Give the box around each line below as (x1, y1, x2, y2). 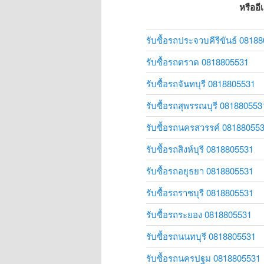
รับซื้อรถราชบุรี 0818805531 (146, 186, 253, 199)
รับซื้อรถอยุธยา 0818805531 (146, 164, 253, 177)
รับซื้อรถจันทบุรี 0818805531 (146, 77, 255, 90)
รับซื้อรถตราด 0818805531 (146, 55, 249, 68)
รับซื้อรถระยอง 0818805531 (146, 207, 252, 220)
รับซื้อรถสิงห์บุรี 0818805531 (146, 142, 253, 155)
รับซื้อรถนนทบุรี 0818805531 (146, 229, 256, 242)
